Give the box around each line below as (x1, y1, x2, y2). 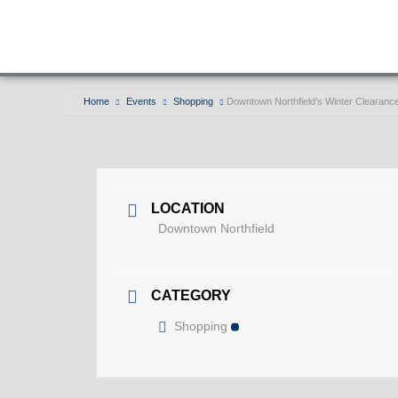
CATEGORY (151, 287, 231, 303)
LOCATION (151, 201, 225, 216)
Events (126, 96, 156, 107)
